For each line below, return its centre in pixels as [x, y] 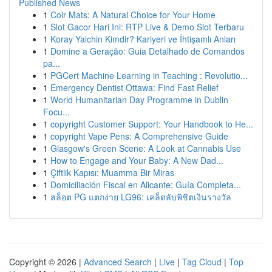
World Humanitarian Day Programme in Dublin [139, 100]
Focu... [56, 112]
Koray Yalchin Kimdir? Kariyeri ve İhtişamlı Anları [143, 39]
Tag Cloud [202, 262]
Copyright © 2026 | [46, 262]
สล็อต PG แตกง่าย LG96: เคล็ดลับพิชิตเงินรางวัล [141, 197]
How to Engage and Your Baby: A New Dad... [137, 160]
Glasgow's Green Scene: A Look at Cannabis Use [146, 148]
